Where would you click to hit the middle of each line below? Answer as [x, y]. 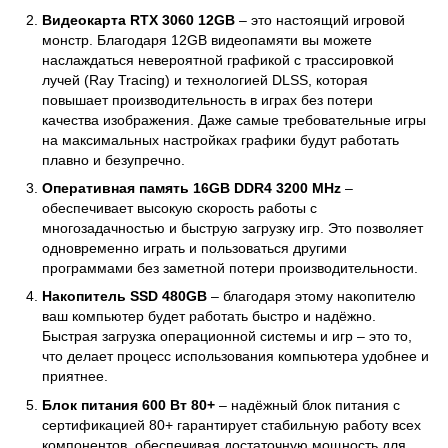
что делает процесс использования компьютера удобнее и [235, 356]
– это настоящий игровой [320, 19]
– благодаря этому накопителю [311, 296]
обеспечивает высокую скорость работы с [179, 208]
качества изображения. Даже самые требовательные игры [234, 119]
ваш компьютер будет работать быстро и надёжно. [209, 316]
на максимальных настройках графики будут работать [220, 139]
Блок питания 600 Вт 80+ [128, 404]
